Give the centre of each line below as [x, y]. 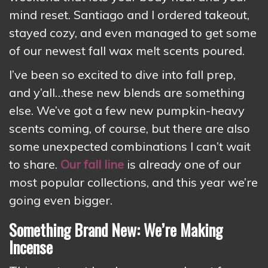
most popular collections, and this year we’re [133, 182]
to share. [35, 164]
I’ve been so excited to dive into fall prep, [122, 74]
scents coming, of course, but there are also [130, 128]
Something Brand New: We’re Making [116, 230]
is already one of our [182, 164]
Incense [31, 247]
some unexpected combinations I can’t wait [130, 146]
